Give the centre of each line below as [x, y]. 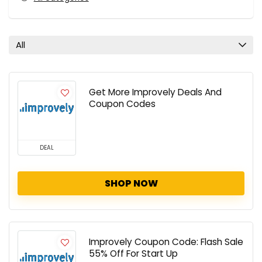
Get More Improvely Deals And [155, 92]
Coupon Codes [122, 104]
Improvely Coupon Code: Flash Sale [166, 242]
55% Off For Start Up [133, 253]
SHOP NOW [131, 183]
